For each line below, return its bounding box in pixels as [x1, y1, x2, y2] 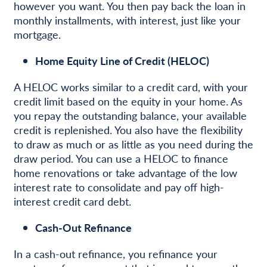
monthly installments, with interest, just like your [13, 12, 241, 27]
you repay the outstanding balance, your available [13, 107, 247, 123]
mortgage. [13, 26, 61, 42]
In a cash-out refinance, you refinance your [13, 246, 218, 261]
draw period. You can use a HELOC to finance [13, 150, 228, 166]
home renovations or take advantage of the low [13, 164, 237, 180]
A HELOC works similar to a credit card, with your [13, 79, 248, 94]
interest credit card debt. [13, 193, 131, 209]
